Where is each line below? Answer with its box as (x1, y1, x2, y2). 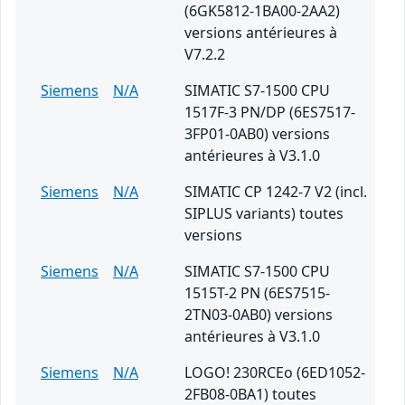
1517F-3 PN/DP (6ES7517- (184, 102, 355, 123)
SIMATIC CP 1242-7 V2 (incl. (184, 182, 367, 202)
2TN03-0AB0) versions (184, 305, 333, 325)
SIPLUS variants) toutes (184, 203, 344, 224)
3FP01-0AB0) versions (184, 124, 330, 145)
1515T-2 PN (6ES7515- (184, 283, 330, 304)
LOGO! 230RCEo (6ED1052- (184, 363, 365, 383)
